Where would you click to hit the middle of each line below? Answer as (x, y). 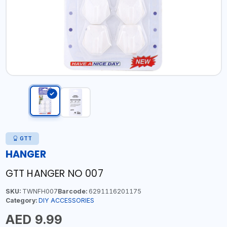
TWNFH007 (39, 191)
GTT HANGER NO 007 (54, 174)
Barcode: (72, 191)
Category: (21, 200)
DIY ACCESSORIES (66, 200)
